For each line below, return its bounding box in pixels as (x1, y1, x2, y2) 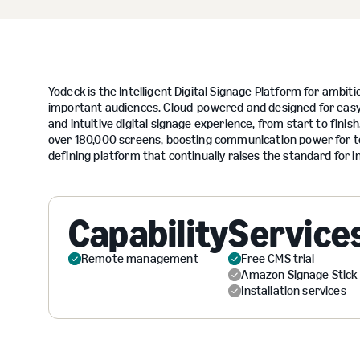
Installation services (241, 283, 346, 298)
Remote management (81, 251, 198, 266)
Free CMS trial (241, 251, 315, 266)
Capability (68, 211, 229, 256)
